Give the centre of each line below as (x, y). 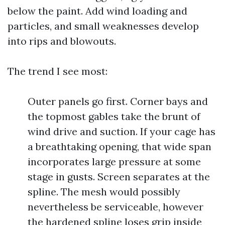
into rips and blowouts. (62, 41)
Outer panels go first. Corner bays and (118, 101)
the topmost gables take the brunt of (114, 116)
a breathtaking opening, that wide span (120, 146)
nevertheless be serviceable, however (116, 207)
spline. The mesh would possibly (104, 192)
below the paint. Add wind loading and (97, 11)
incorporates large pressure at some (114, 161)
